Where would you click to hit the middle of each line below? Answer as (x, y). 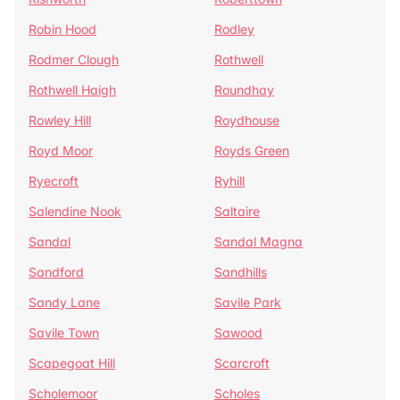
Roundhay (244, 90)
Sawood (238, 333)
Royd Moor (61, 150)
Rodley (234, 29)
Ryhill (229, 181)
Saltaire (237, 211)
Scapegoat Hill (72, 363)
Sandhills (241, 272)
